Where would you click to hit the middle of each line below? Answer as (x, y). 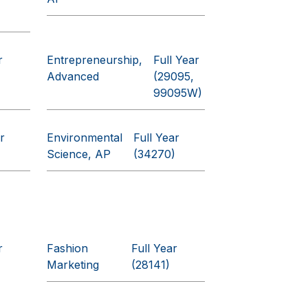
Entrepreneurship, (95, 60)
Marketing (73, 265)
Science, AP (79, 154)
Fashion (68, 248)
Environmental (85, 137)
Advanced (73, 76)
